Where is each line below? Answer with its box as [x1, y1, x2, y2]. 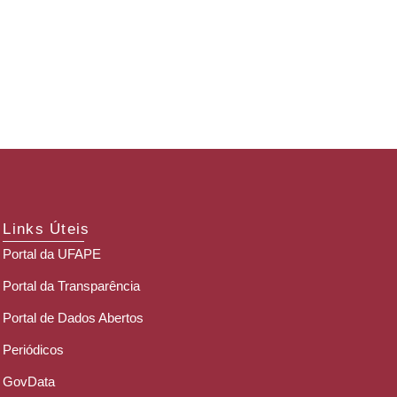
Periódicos [3, 342, 65, 357]
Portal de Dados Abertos [3, 310, 144, 325]
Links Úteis [3, 220, 90, 237]
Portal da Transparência [3, 278, 141, 293]
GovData [3, 374, 56, 389]
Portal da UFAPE [3, 246, 102, 261]
